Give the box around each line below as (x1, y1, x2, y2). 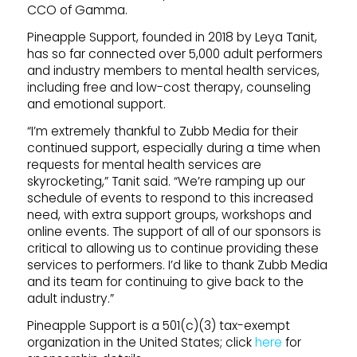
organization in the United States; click (26, 334, 255, 351)
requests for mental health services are (26, 156, 261, 173)
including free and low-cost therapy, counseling (26, 78, 311, 96)
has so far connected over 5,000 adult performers (26, 45, 323, 62)
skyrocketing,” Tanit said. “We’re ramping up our (26, 173, 305, 190)
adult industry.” (26, 290, 114, 307)
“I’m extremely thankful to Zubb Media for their (26, 123, 298, 139)
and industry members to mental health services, (26, 61, 320, 79)
